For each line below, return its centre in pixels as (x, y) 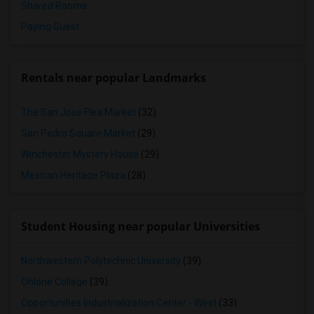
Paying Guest (50, 27)
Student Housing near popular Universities (141, 226)
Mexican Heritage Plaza (73, 175)
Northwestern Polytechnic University (101, 261)
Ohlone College (54, 282)
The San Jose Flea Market (78, 112)
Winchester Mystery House (80, 154)
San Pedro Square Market (78, 133)
